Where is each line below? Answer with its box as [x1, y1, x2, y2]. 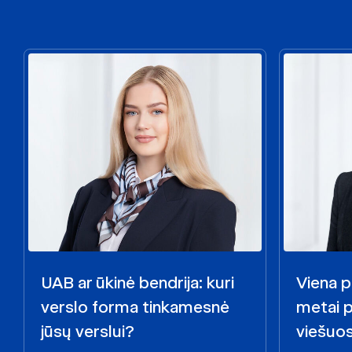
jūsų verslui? [41, 321, 134, 342]
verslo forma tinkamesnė [41, 297, 229, 317]
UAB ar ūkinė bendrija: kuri [41, 273, 234, 293]
